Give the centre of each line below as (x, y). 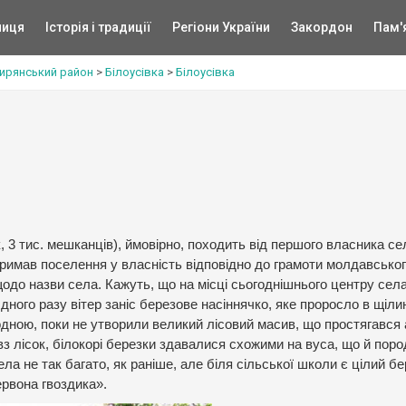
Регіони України (221, 27)
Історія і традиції (98, 27)
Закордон (321, 27)
